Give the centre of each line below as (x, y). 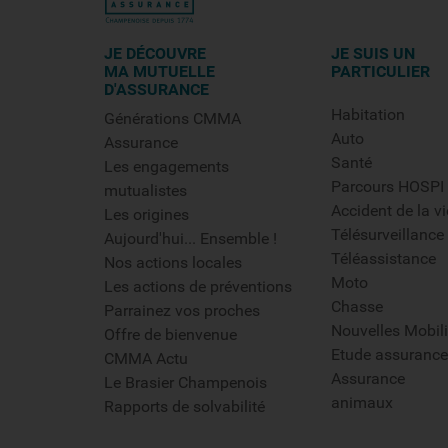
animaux (362, 402)
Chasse (357, 306)
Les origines (146, 214)
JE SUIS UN (373, 53)
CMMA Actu (146, 358)
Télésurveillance (388, 234)
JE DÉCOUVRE (155, 53)
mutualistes (145, 190)
